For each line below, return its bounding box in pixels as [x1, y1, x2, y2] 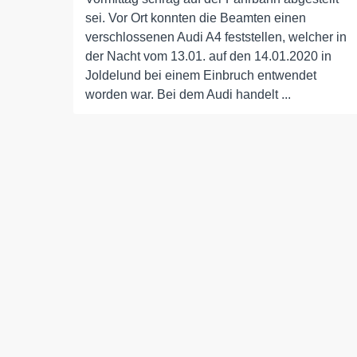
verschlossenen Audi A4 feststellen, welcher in [85, 30, 347, 45]
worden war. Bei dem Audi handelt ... [85, 88, 291, 102]
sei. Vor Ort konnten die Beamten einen [85, 11, 306, 25]
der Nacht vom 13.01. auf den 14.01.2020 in [85, 49, 331, 64]
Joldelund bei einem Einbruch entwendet [85, 69, 316, 83]
